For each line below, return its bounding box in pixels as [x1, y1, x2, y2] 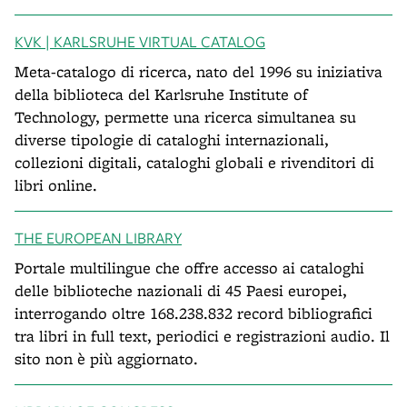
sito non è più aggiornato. [15, 348, 198, 369]
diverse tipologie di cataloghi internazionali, [15, 129, 329, 150]
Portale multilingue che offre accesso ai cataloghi [15, 257, 364, 278]
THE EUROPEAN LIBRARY [15, 227, 182, 248]
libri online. [15, 174, 97, 195]
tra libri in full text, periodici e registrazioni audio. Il [15, 325, 390, 346]
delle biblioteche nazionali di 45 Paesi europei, [15, 280, 347, 301]
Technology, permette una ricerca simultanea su [15, 106, 356, 127]
